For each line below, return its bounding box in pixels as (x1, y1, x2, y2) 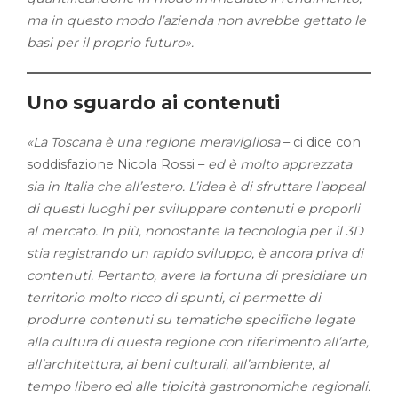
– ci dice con (280, 134, 361, 150)
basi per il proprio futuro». (27, 35, 194, 51)
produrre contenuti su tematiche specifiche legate (27, 312, 355, 328)
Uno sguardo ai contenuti (27, 92, 280, 114)
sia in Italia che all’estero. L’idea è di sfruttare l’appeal (27, 179, 365, 195)
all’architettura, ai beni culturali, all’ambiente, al (27, 356, 329, 372)
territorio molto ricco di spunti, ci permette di (27, 290, 321, 306)
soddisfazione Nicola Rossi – (27, 156, 208, 172)
